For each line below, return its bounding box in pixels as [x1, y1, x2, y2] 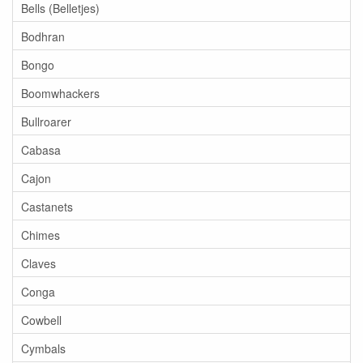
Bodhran [21, 28, 65, 45]
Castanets [21, 198, 73, 215]
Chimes [21, 226, 60, 243]
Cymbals [21, 340, 66, 357]
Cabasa [21, 141, 61, 158]
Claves [21, 254, 56, 271]
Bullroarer [21, 113, 71, 130]
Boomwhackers [21, 84, 100, 101]
